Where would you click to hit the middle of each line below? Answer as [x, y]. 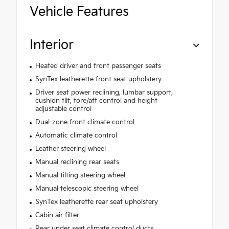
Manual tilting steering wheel [80, 175]
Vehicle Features [79, 12]
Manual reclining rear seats [77, 162]
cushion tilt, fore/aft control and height [96, 100]
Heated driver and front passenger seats [98, 66]
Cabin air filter [57, 215]
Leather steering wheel [70, 148]
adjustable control [63, 109]
